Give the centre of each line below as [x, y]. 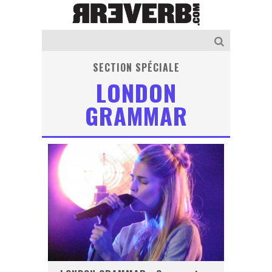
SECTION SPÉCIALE [136, 67]
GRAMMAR [136, 115]
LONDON [136, 92]
